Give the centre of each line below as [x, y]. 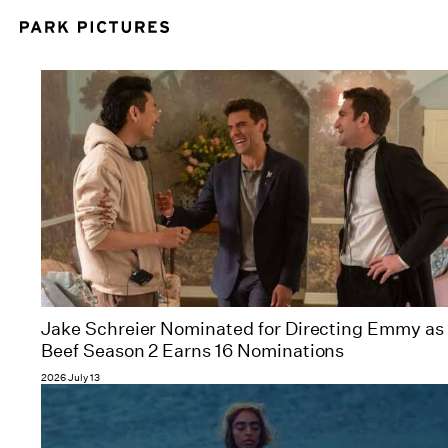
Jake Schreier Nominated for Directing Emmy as [242, 329]
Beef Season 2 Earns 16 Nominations [193, 351]
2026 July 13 [70, 378]
